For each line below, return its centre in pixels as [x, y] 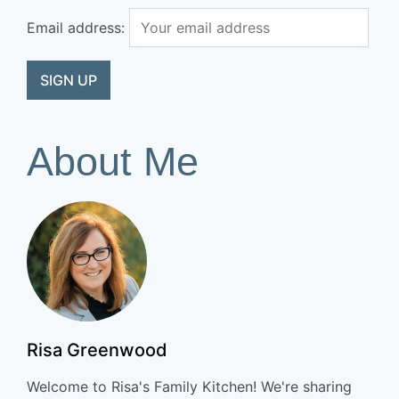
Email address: [78, 28]
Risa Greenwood [97, 350]
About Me [113, 162]
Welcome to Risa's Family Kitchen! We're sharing [189, 387]
